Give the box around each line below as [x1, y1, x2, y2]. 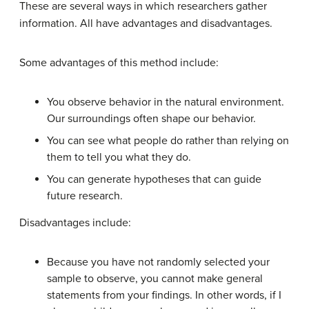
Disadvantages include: [19, 216, 131, 230]
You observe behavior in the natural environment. [47, 95, 284, 109]
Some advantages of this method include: [19, 56, 219, 70]
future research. [47, 189, 123, 203]
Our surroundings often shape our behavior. [47, 112, 256, 126]
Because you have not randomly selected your [47, 255, 270, 269]
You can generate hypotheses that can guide [47, 172, 261, 186]
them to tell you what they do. [47, 150, 191, 164]
